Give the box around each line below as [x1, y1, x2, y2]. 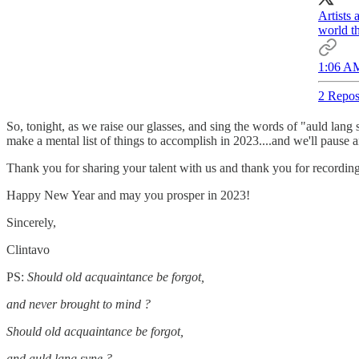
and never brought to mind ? [6, 296, 151, 311]
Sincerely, [6, 215, 56, 229]
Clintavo [6, 242, 50, 256]
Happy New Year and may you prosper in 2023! [6, 188, 250, 202]
